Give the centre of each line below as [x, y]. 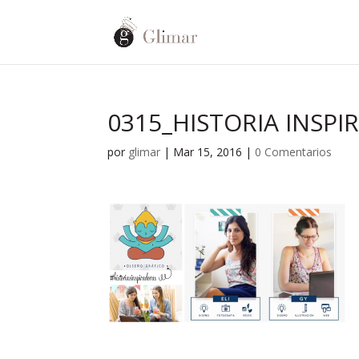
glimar [145, 152]
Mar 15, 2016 [208, 152]
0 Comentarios [294, 152]
